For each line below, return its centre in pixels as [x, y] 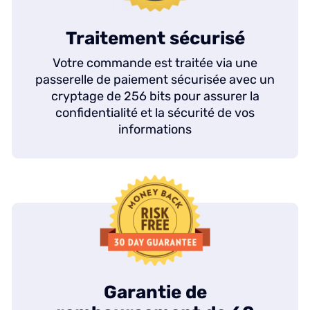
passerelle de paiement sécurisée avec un [155, 80]
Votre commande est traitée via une [155, 63]
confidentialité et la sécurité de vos [155, 113]
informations [155, 129]
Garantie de [155, 293]
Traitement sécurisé [155, 38]
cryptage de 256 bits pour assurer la [155, 96]
